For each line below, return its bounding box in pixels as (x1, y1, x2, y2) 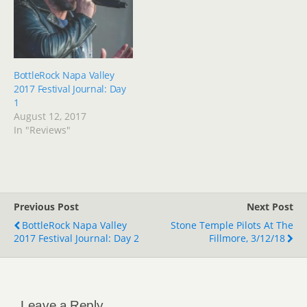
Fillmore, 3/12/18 (209, 231, 285, 245)
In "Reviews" (14, 123, 71, 136)
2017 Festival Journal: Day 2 (14, 231, 139, 245)
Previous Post (14, 199, 79, 213)
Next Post (247, 199, 293, 213)
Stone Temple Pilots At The (171, 218, 293, 232)
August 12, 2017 (14, 109, 86, 123)
